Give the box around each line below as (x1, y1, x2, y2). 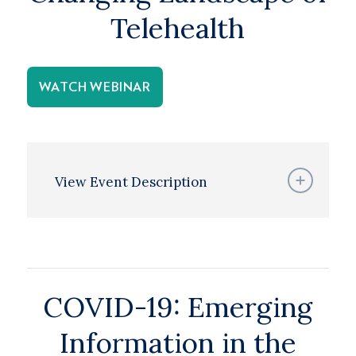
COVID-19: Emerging (43, 289, 313, 325)
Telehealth (110, 10, 246, 46)
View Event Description (54, 173, 207, 191)
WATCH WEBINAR (38, 81, 151, 94)
